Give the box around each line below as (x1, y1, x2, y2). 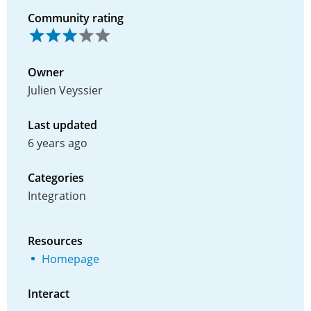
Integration (28, 187, 86, 203)
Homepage (42, 251, 99, 267)
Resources (28, 233, 83, 249)
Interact (28, 285, 69, 301)
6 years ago (28, 135, 87, 151)
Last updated (28, 117, 97, 133)
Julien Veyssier (28, 82, 103, 98)
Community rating (28, 10, 124, 26)
